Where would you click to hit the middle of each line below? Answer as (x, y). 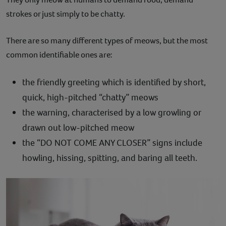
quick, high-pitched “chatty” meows (90, 97)
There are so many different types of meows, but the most (107, 40)
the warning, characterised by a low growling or (111, 112)
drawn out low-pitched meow (78, 127)
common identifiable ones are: (59, 54)
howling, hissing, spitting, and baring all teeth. (110, 158)
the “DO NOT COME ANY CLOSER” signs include (112, 143)
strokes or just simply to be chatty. (66, 14)
